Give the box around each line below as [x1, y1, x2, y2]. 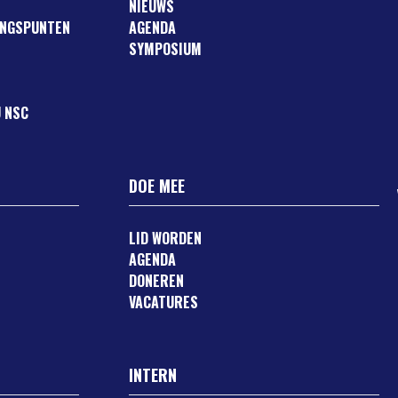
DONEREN [129, 270, 185, 291]
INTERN [129, 363, 178, 386]
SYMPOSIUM [129, 38, 203, 60]
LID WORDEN [129, 227, 203, 249]
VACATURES [129, 291, 199, 313]
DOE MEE [129, 174, 186, 197]
